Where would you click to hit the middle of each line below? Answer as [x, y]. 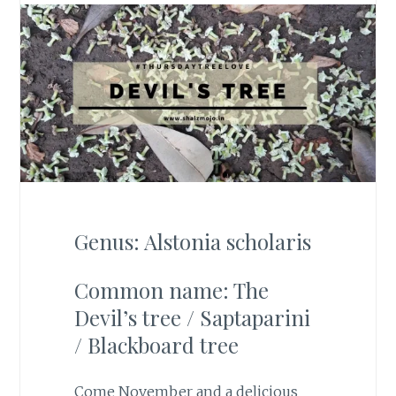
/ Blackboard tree [156, 344]
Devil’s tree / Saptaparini [192, 317]
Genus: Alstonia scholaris [192, 241]
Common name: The [171, 289]
